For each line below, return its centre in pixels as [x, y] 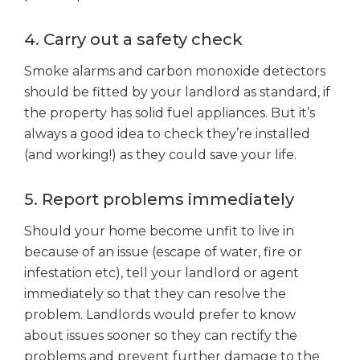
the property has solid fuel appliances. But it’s [170, 113]
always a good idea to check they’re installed [167, 134]
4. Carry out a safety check [133, 40]
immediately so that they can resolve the [155, 294]
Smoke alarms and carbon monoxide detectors [175, 72]
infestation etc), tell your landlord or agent [162, 273]
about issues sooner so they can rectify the [161, 336]
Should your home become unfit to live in [159, 231]
